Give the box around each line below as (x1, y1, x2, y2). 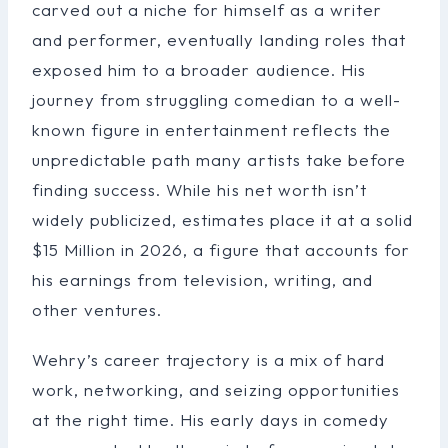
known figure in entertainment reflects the (32, 118, 391, 140)
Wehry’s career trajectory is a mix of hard (32, 348, 385, 370)
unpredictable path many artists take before (32, 148, 406, 170)
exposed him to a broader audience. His (32, 58, 366, 80)
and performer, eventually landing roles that (32, 28, 406, 50)
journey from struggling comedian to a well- (32, 88, 401, 110)
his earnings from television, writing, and (32, 268, 373, 290)
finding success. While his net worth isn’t (32, 178, 367, 200)
